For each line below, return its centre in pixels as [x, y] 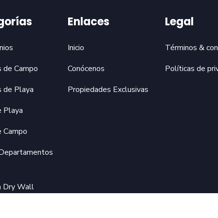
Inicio [76, 48]
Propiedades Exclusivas [108, 90]
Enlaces [89, 22]
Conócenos [86, 69]
